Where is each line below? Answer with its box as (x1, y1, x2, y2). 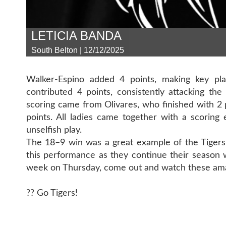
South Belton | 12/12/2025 (31, 46, 124, 54)
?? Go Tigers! (26, 189, 78, 198)
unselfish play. (26, 126, 82, 135)
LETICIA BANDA (31, 29, 122, 42)
